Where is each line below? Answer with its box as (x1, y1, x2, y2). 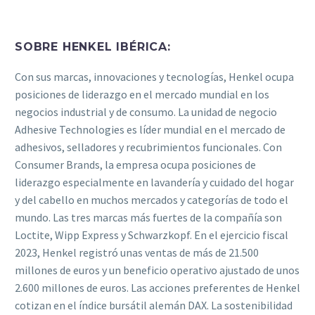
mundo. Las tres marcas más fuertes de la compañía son (15, 210, 282, 224)
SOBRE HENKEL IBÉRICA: (15, 40, 171, 53)
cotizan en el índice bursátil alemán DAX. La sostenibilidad (15, 297, 292, 312)
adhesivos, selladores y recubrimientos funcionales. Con (15, 139, 282, 154)
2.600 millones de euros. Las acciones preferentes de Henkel (15, 280, 300, 295)
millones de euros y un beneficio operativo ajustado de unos (15, 262, 300, 277)
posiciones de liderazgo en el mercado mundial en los (15, 86, 269, 101)
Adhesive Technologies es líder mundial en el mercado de (15, 122, 285, 136)
